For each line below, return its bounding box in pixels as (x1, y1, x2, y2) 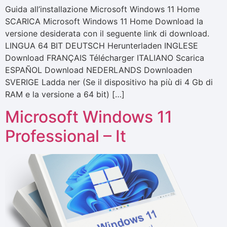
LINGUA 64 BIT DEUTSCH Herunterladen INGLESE (5, 40, 198, 51)
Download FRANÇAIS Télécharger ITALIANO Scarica (5, 52, 204, 63)
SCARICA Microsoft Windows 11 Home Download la (5, 16, 203, 26)
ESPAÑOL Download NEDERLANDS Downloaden (5, 64, 192, 75)
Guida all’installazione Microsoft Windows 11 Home (5, 4, 200, 14)
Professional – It (5, 126, 126, 146)
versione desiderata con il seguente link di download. (5, 28, 209, 39)
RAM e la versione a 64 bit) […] (5, 89, 125, 99)
